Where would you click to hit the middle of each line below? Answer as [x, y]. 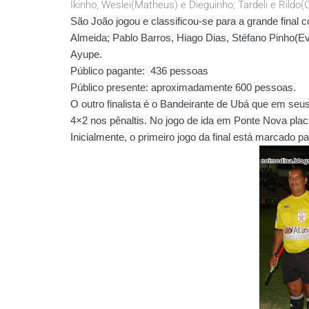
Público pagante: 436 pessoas [139, 71]
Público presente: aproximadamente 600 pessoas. [183, 87]
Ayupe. [86, 54]
